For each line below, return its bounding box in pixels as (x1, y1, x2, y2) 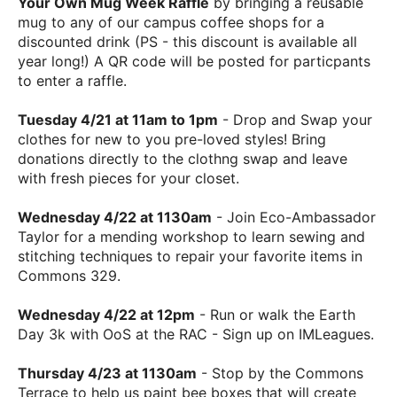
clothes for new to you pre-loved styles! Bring (18, 130, 326, 148)
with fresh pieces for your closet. (18, 169, 239, 187)
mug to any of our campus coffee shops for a (18, 13, 324, 31)
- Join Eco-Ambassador (212, 208, 376, 226)
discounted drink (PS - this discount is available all (18, 33, 357, 51)
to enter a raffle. (18, 72, 127, 90)
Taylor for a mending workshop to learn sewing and (18, 228, 365, 245)
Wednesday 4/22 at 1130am (18, 208, 212, 226)
